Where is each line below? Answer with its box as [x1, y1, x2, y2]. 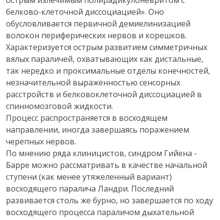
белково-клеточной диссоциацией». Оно [6, 6, 164, 17]
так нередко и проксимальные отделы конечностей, [6, 65, 210, 76]
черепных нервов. [6, 136, 76, 147]
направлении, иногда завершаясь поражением [6, 124, 189, 135]
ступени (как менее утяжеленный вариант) [6, 171, 172, 182]
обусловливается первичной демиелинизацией [6, 18, 191, 29]
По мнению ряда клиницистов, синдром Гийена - [6, 148, 197, 159]
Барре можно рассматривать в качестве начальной [6, 160, 207, 170]
